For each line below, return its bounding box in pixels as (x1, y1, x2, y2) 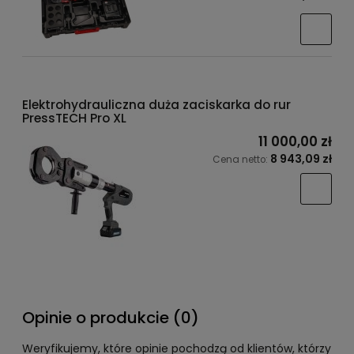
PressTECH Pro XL (22, 109, 126, 126)
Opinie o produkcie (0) (22, 306, 199, 329)
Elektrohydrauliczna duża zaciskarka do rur (22, 96, 291, 113)
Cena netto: (213, 153, 270, 166)
